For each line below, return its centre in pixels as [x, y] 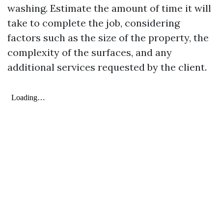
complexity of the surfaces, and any [90, 52]
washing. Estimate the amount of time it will [109, 8]
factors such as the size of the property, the [108, 38]
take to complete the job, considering [94, 23]
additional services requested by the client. [107, 67]
